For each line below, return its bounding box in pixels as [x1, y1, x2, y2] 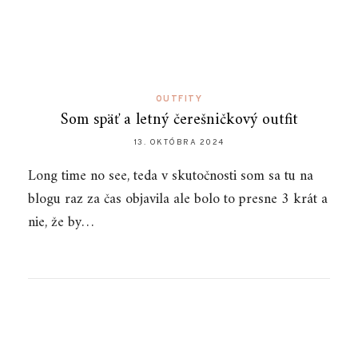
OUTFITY [155, 93, 203, 105]
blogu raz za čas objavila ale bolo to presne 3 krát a [28, 187, 328, 212]
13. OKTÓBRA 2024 [133, 137, 225, 148]
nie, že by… [28, 210, 93, 235]
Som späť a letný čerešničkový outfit [60, 106, 298, 134]
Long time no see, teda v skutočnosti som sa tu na [28, 164, 313, 189]
